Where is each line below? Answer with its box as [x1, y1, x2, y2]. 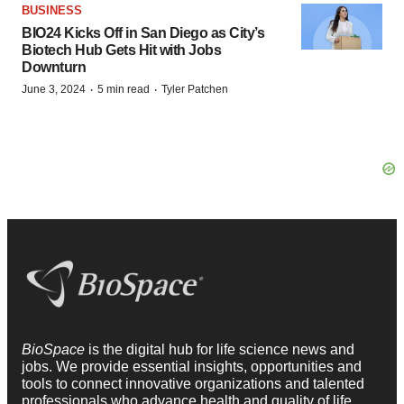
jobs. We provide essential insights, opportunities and [22, 359, 362, 375]
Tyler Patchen [161, 83, 228, 96]
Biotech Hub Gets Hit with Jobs [22, 42, 221, 59]
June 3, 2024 [22, 83, 86, 96]
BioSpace [22, 342, 88, 358]
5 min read [97, 83, 150, 96]
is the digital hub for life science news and [88, 342, 354, 358]
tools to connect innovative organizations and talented [22, 376, 364, 392]
